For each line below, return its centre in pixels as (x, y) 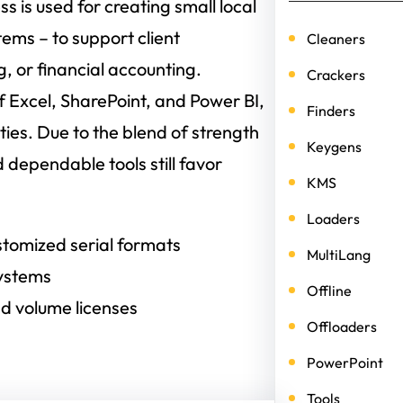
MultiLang (338, 255)
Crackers (336, 75)
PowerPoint (345, 363)
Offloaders (341, 327)
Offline (329, 291)
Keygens (334, 147)
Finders (331, 111)
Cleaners (336, 39)
